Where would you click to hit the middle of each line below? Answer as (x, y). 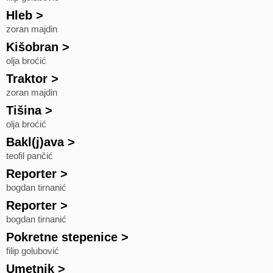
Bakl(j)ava (35, 142)
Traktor (27, 79)
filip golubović (33, 251)
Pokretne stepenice (62, 237)
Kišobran (32, 47)
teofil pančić (30, 156)
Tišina (24, 110)
